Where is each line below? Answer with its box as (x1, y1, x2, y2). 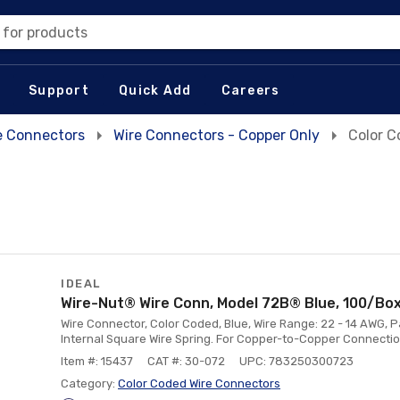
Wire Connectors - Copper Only (113, 127, 320, 144)
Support (29, 82, 89, 98)
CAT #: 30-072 (147, 354, 225, 368)
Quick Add (119, 82, 192, 98)
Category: (61, 377, 118, 390)
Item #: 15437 (61, 354, 133, 368)
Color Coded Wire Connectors (118, 377, 280, 390)
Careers (221, 82, 280, 98)
